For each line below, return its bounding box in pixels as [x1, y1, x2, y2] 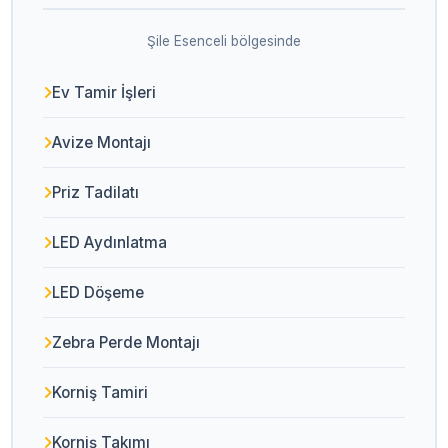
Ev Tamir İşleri [52, 83, 157, 102]
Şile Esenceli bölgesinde [147, 33, 301, 49]
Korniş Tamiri [52, 383, 149, 402]
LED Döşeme [52, 283, 145, 302]
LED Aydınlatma [52, 233, 168, 252]
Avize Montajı [52, 133, 152, 152]
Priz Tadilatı [52, 183, 140, 202]
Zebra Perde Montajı [52, 333, 201, 352]
